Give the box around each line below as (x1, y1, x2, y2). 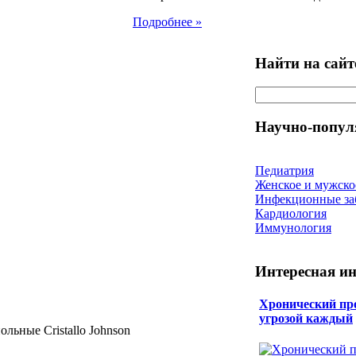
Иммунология (255, 220, 331, 234)
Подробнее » (133, 14, 202, 29)
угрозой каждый (259, 311, 353, 325)
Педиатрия (255, 163, 314, 177)
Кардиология (255, 206, 327, 220)
